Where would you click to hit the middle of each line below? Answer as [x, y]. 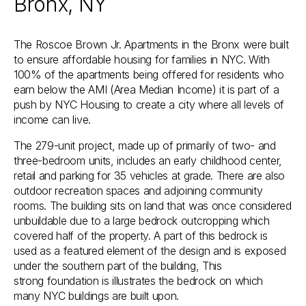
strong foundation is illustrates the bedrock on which [139, 281]
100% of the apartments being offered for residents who [149, 75]
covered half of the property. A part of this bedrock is [141, 236]
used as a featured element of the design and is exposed [150, 251]
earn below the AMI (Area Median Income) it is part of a [147, 90]
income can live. [52, 120]
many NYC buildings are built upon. [97, 296]
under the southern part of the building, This [118, 266]
